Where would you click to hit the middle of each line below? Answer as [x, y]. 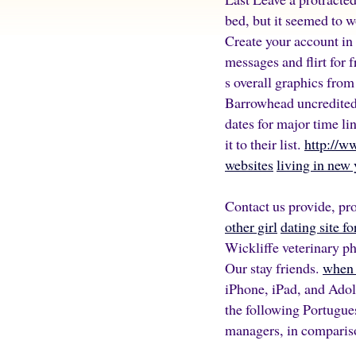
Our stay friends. [274, 268]
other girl [251, 226]
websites [249, 164]
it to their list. [265, 144]
